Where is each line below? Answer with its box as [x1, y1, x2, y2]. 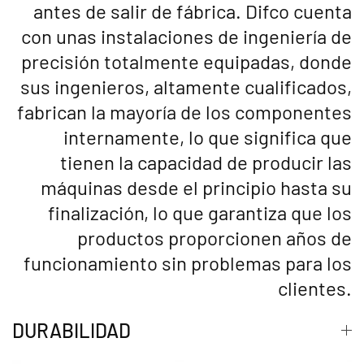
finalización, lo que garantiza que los [48, 201, 352, 224]
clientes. [278, 276, 352, 300]
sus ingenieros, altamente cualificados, [20, 75, 352, 98]
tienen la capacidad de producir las [60, 150, 352, 174]
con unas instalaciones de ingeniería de [21, 24, 352, 48]
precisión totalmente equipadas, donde [21, 50, 352, 73]
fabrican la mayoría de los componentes [17, 100, 352, 123]
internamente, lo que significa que [63, 125, 352, 149]
